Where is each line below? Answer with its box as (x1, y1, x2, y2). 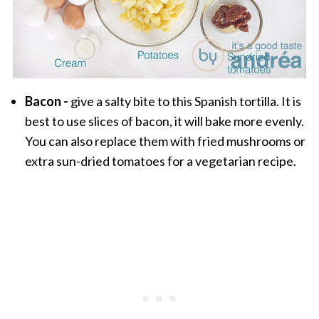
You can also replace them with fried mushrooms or (24, 132, 305, 149)
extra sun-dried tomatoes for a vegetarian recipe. (24, 152, 296, 169)
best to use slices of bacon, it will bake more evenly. (24, 113, 304, 129)
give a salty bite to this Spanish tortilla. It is (70, 93, 301, 109)
